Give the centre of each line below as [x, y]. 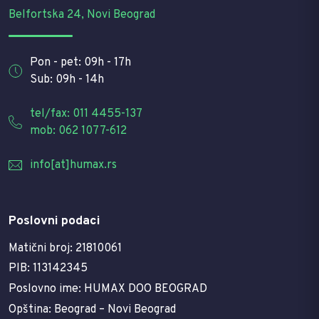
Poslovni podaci [54, 221]
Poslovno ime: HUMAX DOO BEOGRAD [108, 289]
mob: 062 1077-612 [79, 131]
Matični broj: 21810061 [65, 248]
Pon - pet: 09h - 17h [81, 62]
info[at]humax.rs [74, 165]
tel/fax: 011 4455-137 [87, 114]
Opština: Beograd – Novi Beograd [92, 309]
